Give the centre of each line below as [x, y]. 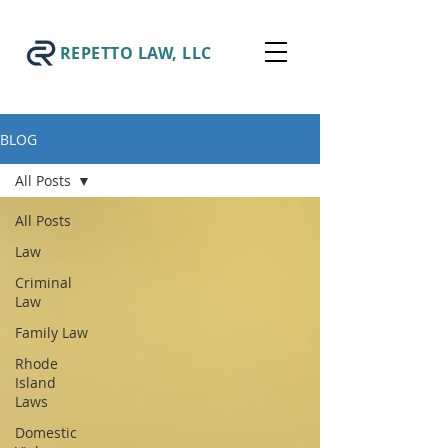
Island [35, 382]
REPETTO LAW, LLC [136, 53]
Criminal [43, 282]
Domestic [46, 432]
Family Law [51, 332]
